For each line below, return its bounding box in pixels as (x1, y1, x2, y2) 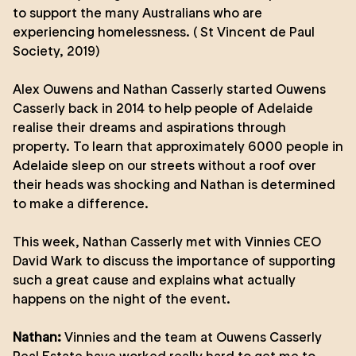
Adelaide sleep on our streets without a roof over (13, 157, 316, 173)
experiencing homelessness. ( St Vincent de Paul (13, 24, 315, 40)
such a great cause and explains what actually (13, 272, 296, 288)
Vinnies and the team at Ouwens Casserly (61, 329, 322, 345)
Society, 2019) (13, 43, 100, 59)
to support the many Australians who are (13, 5, 262, 21)
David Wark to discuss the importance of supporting (13, 253, 335, 269)
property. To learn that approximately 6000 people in (13, 138, 343, 154)
